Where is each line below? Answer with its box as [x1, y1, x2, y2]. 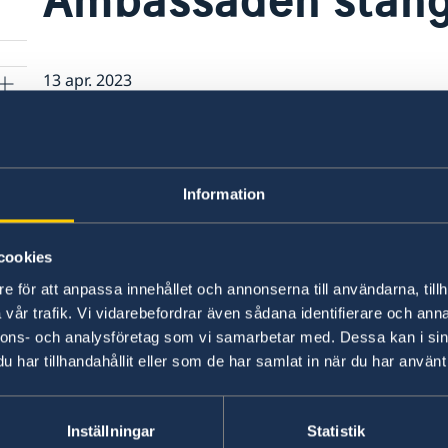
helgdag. [42, 144, 135, 175]
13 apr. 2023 [42, 69, 132, 92]
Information [182, 185, 266, 203]
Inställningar [66, 422, 156, 440]
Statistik [307, 422, 365, 440]
